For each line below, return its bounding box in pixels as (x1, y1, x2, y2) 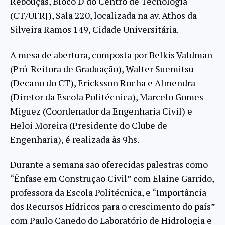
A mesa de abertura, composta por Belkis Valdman (10, 48, 212, 61)
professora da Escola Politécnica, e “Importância (10, 186, 206, 199)
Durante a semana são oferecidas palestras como (10, 158, 208, 171)
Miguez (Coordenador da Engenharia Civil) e (10, 104, 192, 117)
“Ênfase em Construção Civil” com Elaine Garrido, (10, 172, 214, 185)
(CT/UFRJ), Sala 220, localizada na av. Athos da (10, 9, 197, 22)
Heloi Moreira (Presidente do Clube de (10, 119, 167, 131)
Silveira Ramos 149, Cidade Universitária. (10, 23, 179, 36)
